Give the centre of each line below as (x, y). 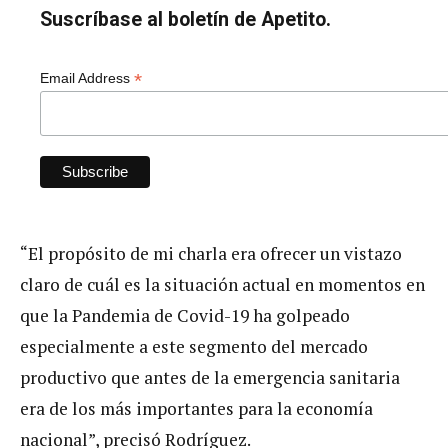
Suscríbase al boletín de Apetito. (185, 20)
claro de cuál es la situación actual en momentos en (222, 284)
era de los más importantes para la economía (196, 408)
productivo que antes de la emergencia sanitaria (210, 377)
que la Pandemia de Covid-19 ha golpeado (185, 315)
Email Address (87, 78)
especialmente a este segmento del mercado (194, 346)
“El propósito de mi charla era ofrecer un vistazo (211, 253)
